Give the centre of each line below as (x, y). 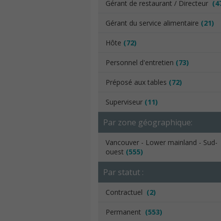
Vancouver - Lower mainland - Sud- (162, 142)
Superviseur (125, 102)
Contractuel (126, 192)
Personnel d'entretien (141, 62)
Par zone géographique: (148, 122)
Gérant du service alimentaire (153, 23)
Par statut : (123, 172)
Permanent (125, 212)
